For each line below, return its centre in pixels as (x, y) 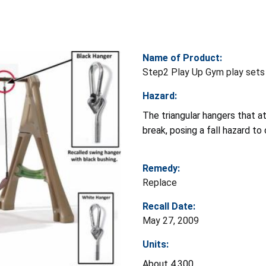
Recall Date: (169, 206)
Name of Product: (182, 58)
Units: (156, 244)
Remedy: (161, 168)
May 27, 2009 (171, 220)
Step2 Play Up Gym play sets (204, 72)
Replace (160, 182)
